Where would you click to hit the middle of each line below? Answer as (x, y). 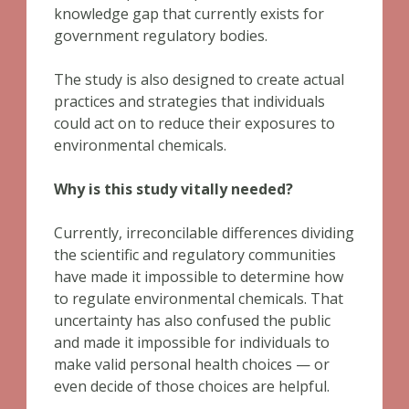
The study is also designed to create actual (199, 79)
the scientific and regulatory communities (195, 255)
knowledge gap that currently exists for (189, 14)
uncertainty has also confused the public (192, 320)
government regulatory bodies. (161, 36)
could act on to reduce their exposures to (194, 123)
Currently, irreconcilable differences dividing (204, 233)
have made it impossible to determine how (199, 277)
